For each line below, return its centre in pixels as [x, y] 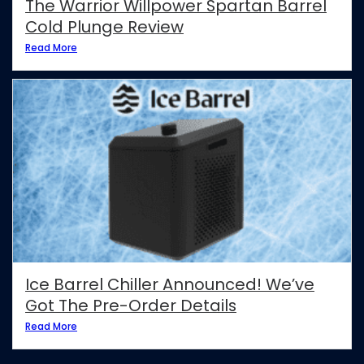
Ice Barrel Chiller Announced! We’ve [170, 285]
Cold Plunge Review [104, 27]
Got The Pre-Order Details [131, 306]
